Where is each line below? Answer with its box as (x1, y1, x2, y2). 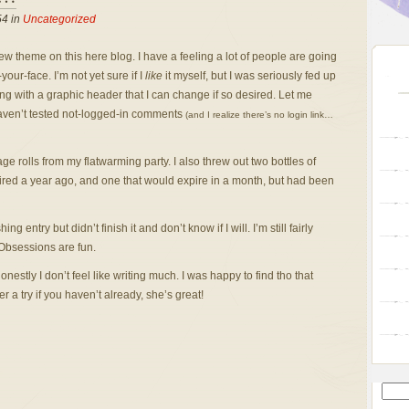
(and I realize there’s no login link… (184, 110, 333, 120)
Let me (275, 89, 312, 101)
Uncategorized (22, 13, 96, 26)
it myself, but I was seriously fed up (162, 69, 336, 82)
